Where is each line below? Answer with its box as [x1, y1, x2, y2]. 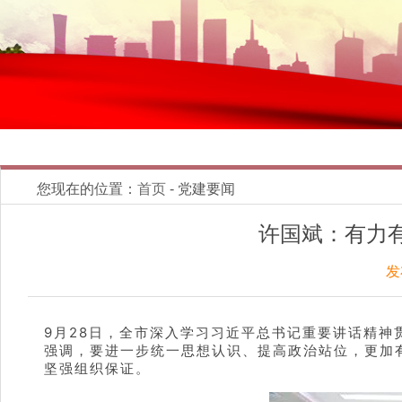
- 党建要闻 [166, 181, 235, 197]
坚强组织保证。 [44, 360, 151, 377]
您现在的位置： [37, 181, 137, 197]
